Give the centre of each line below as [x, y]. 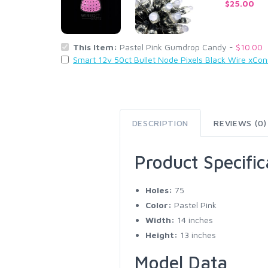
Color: [158, 205]
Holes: [159, 190]
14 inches [194, 220]
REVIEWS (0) [240, 123]
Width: [160, 220]
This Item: [96, 47]
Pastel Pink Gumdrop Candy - [178, 47]
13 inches [197, 234]
